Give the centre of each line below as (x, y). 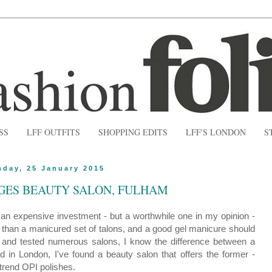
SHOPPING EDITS (133, 132)
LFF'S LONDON (216, 132)
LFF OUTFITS (53, 132)
